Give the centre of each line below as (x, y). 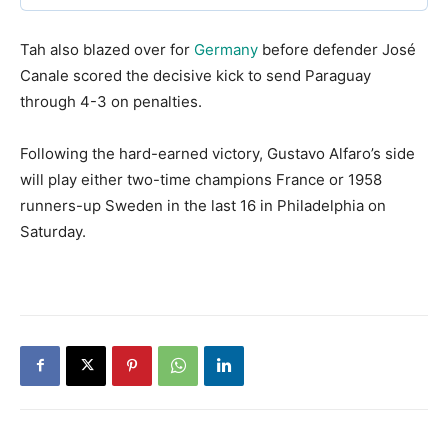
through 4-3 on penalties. (111, 101)
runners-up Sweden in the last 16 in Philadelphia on (203, 205)
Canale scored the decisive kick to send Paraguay (195, 75)
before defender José (337, 49)
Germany (226, 49)
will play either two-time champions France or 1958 (201, 179)
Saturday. (53, 231)
